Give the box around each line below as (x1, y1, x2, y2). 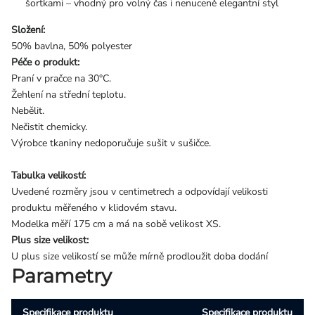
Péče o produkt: (11, 56, 79, 70)
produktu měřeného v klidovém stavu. (11, 201, 176, 215)
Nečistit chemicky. (11, 120, 87, 134)
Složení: (11, 23, 45, 37)
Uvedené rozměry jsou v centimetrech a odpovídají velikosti (11, 185, 268, 199)
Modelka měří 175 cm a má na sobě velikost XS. (11, 217, 221, 231)
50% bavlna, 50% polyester (11, 39, 132, 53)
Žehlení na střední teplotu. (11, 88, 126, 102)
